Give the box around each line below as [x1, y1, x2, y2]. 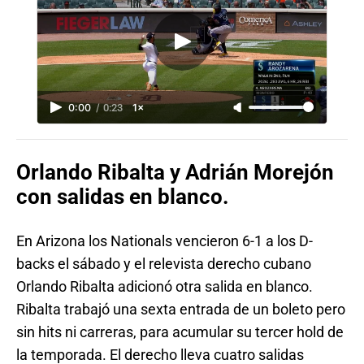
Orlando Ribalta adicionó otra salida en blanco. [16, 277, 313, 295]
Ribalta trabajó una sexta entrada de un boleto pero [16, 300, 345, 318]
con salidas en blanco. [16, 184, 229, 210]
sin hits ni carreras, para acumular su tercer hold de [16, 323, 344, 340]
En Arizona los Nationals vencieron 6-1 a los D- [16, 232, 313, 249]
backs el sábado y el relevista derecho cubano [16, 254, 311, 272]
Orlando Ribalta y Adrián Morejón [16, 160, 334, 185]
